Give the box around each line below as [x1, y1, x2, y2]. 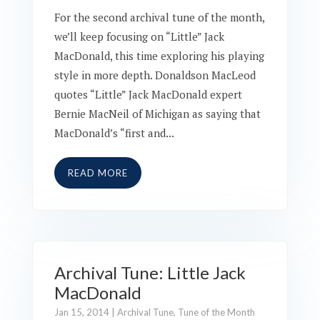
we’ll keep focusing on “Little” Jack [54, 29, 224, 44]
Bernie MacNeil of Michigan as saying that [54, 106, 261, 121]
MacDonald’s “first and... [54, 126, 174, 140]
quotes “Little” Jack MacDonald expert [54, 87, 242, 101]
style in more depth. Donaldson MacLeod [54, 68, 256, 82]
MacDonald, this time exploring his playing [54, 49, 264, 63]
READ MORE [67, 166, 128, 179]
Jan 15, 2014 [54, 306, 109, 318]
